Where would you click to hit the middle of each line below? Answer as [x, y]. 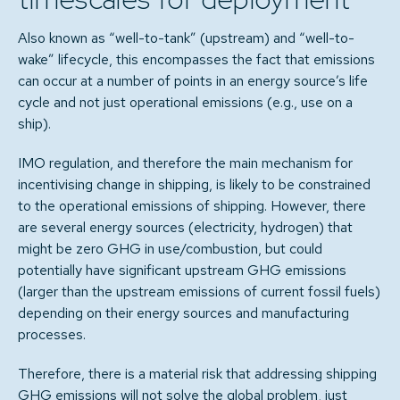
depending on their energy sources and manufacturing [183, 313]
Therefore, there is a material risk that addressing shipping [197, 374]
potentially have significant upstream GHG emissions [182, 270]
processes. [52, 334]
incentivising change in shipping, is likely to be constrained [194, 184]
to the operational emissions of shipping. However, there [192, 206]
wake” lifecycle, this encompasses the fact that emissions [196, 59]
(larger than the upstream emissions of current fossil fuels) [199, 292]
